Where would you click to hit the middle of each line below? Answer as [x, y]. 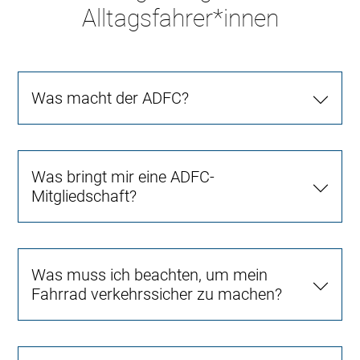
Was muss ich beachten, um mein [150, 274]
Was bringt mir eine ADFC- [123, 176]
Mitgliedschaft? [84, 196]
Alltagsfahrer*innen [180, 18]
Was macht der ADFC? [110, 98]
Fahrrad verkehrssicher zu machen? [157, 294]
